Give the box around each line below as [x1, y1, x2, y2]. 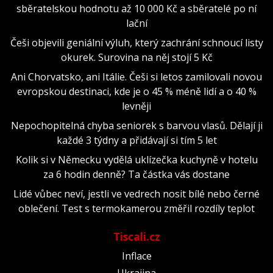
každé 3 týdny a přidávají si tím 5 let [56, 133, 217, 147]
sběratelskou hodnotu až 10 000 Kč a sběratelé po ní [16, 1, 257, 15]
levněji [122, 99, 151, 113]
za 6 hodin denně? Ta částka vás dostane [43, 167, 230, 181]
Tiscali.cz [113, 229, 160, 244]
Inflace [121, 249, 152, 263]
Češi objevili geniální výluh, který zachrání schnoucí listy [10, 35, 263, 49]
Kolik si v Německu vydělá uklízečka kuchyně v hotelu [15, 152, 258, 166]
